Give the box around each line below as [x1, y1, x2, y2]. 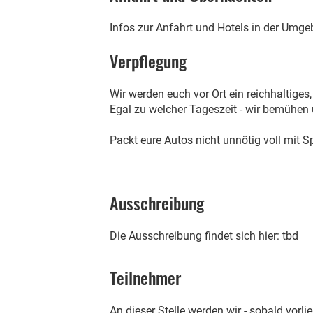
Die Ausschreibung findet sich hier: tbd [110, 229, 298, 242]
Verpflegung [110, 48, 187, 73]
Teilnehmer [110, 265, 181, 290]
